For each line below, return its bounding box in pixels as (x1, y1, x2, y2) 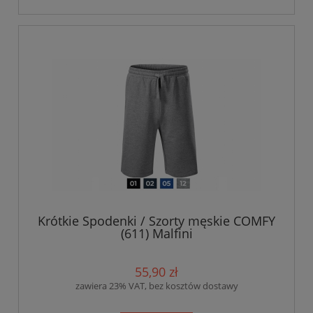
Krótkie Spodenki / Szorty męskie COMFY (38, 212, 275, 229)
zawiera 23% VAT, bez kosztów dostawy (75, 279, 238, 292)
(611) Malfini (120, 224, 193, 242)
